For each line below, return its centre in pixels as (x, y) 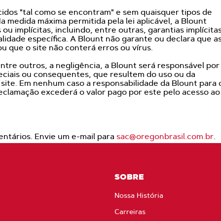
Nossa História (139, 195)
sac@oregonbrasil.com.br (165, 136)
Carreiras (130, 212)
